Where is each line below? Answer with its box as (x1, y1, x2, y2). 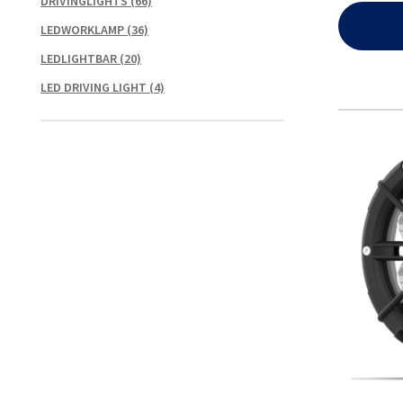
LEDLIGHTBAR (40, 49, 117, 67)
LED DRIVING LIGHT (40, 78, 147, 95)
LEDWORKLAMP (40, 21, 124, 38)
